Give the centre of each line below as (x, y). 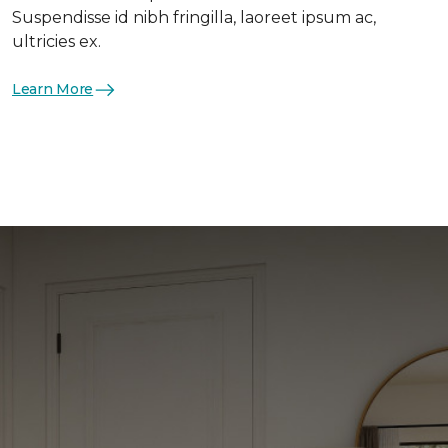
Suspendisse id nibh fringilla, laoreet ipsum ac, (194, 17)
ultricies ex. (56, 41)
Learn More (53, 89)
